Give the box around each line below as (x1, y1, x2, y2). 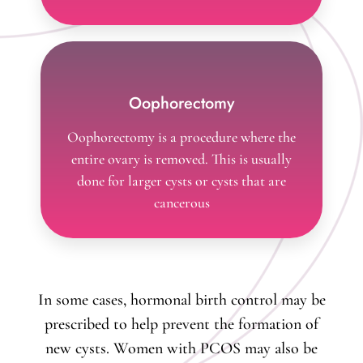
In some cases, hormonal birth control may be (37, 289, 326, 310)
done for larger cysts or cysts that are (77, 171, 286, 190)
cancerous (153, 193, 210, 211)
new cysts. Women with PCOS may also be (45, 338, 318, 358)
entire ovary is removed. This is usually (71, 149, 292, 168)
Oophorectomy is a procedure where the (67, 127, 296, 146)
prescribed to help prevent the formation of (45, 314, 318, 334)
